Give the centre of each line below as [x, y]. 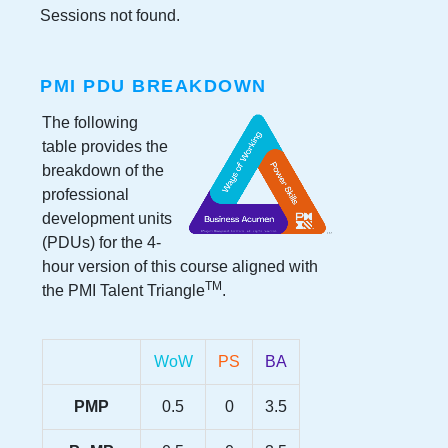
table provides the [105, 146]
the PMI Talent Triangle [123, 290]
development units [107, 218]
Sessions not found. [110, 15]
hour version [88, 266]
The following [90, 122]
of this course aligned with [226, 266]
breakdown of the [103, 170]
